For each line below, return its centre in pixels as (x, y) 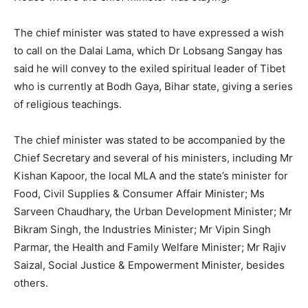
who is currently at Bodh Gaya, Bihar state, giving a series (153, 87)
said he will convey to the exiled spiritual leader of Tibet (150, 69)
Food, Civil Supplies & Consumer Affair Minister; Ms (139, 194)
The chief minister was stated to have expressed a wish (149, 33)
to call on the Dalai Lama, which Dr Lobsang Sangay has (148, 51)
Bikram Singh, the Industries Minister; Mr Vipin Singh (142, 230)
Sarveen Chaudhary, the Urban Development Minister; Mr (153, 212)
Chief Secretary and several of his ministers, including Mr (153, 158)
